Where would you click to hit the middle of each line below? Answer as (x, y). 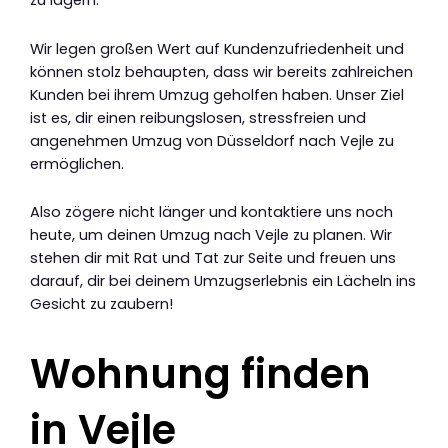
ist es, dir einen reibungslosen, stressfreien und (198, 117)
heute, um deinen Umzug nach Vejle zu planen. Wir (211, 235)
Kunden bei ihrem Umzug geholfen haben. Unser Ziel (217, 94)
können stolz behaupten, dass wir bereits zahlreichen (221, 71)
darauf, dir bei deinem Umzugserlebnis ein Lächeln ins (223, 281)
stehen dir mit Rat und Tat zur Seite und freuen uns (213, 258)
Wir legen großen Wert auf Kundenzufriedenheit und (217, 48)
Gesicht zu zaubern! (101, 304)
